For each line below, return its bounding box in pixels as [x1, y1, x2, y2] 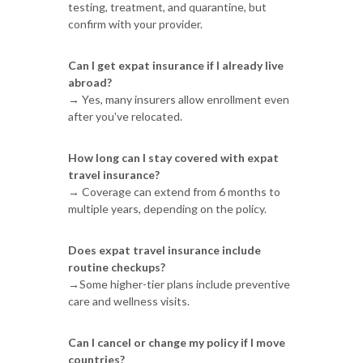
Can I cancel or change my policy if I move [68, 335, 285, 349]
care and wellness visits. [68, 293, 190, 308]
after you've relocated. [68, 109, 182, 123]
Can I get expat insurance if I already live [68, 58, 284, 72]
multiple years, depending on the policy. [68, 201, 267, 216]
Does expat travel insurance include [68, 242, 261, 257]
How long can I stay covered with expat [68, 150, 279, 164]
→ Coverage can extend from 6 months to [68, 184, 280, 199]
